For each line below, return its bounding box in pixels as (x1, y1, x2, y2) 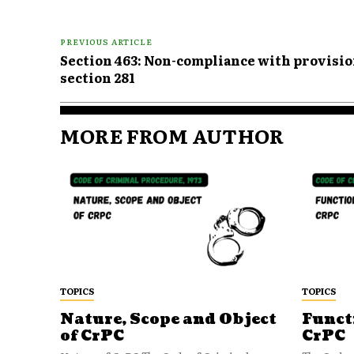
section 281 (60, 68, 135, 88)
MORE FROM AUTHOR (60, 121, 284, 151)
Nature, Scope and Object (60, 309, 277, 330)
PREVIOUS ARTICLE (60, 36, 153, 48)
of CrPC (60, 326, 124, 346)
